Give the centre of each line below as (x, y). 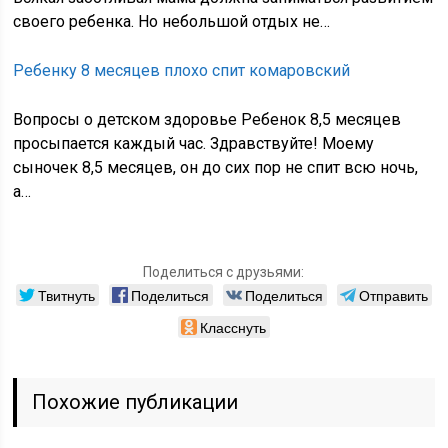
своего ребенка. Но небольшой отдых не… (172, 21)
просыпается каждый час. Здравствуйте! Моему (194, 143)
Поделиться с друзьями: (224, 272)
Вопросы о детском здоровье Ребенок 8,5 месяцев (207, 119)
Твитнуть (66, 295)
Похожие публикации (135, 402)
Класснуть (232, 327)
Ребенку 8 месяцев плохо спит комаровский (182, 70)
